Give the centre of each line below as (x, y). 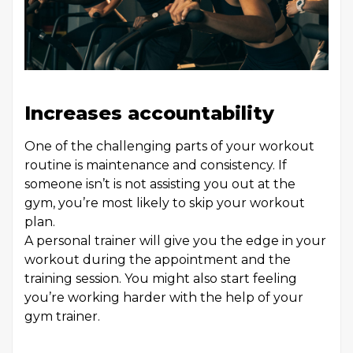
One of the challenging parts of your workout (169, 147)
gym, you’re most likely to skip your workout (165, 203)
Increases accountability (149, 113)
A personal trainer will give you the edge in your (175, 241)
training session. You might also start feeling (161, 279)
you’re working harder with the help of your (164, 298)
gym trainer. (65, 317)
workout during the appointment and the (158, 260)
